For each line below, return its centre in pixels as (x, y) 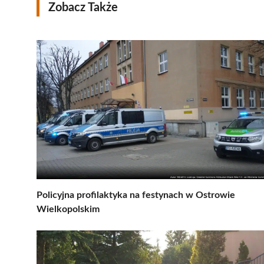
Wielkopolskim (68, 209)
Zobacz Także (83, 7)
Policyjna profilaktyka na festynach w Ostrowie (136, 195)
